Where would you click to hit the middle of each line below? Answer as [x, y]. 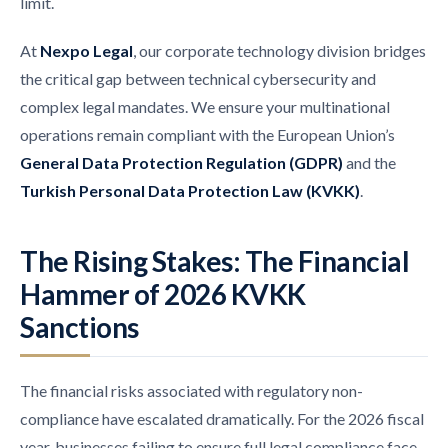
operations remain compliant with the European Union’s [207, 135]
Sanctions [79, 327]
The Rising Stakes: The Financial [214, 261]
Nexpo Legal [86, 51]
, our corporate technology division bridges [279, 51]
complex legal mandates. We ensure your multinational [205, 107]
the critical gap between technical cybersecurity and [198, 79]
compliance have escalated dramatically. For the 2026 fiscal [222, 419]
